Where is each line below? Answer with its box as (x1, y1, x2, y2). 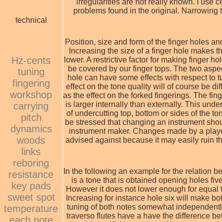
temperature (4, 203, 58, 214)
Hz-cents (11, 55, 51, 66)
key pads (11, 180, 51, 191)
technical (15, 15, 47, 24)
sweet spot (7, 191, 55, 203)
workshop (10, 89, 53, 100)
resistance (8, 168, 54, 180)
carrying (13, 100, 49, 111)
